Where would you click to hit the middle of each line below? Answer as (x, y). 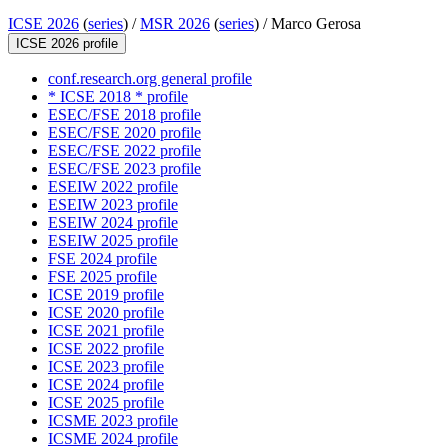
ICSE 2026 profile (67, 44)
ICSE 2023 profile (106, 367)
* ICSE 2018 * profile (118, 97)
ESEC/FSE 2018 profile (124, 115)
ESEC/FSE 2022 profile (124, 151)
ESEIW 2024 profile (113, 223)
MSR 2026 (175, 24)
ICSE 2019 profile (106, 295)
